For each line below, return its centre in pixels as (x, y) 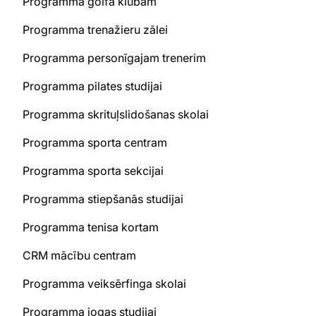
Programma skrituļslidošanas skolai (116, 114)
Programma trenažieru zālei (95, 30)
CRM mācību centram (79, 255)
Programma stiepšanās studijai (103, 199)
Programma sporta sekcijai (93, 171)
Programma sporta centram (95, 142)
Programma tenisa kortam (91, 227)
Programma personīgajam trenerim (114, 58)
